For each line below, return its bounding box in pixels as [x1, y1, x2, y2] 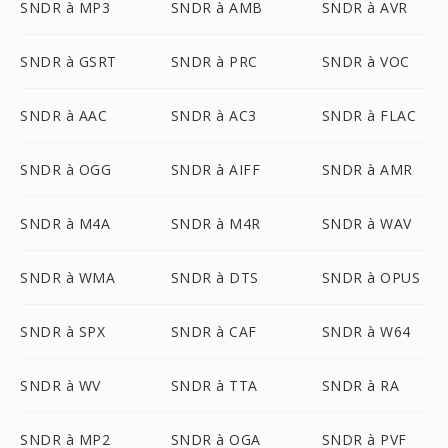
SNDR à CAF [170, 322, 257, 341]
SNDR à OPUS [321, 268, 421, 287]
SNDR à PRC [170, 52, 258, 71]
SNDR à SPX [20, 322, 105, 341]
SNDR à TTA [170, 376, 258, 395]
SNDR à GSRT [20, 52, 117, 71]
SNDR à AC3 [170, 106, 257, 125]
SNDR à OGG [20, 160, 111, 179]
